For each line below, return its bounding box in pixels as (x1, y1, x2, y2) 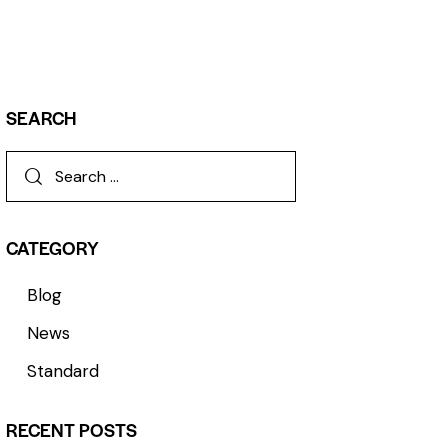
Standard (26, 359, 99, 382)
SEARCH (6, 104, 77, 130)
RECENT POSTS (6, 416, 138, 442)
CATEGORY (6, 235, 100, 261)
